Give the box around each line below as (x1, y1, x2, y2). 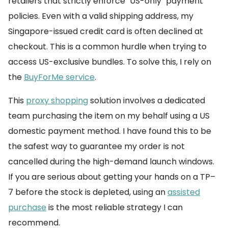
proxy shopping (26, 95, 88, 107)
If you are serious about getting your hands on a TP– (8, 171, 215, 183)
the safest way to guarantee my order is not (8, 140, 185, 153)
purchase (8, 202, 46, 214)
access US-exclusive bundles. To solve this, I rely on (8, 56, 211, 68)
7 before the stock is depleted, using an (8, 186, 167, 198)
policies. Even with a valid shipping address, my (8, 10, 193, 22)
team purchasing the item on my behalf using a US (8, 110, 210, 122)
